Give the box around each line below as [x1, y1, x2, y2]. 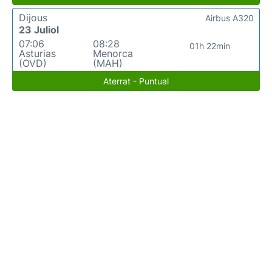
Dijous [19, 12, 47, 24]
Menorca [92, 47, 133, 59]
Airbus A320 [205, 13, 254, 23]
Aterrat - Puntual [103, 76, 169, 86]
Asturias [19, 47, 56, 59]
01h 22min [189, 41, 231, 51]
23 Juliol [19, 24, 59, 36]
